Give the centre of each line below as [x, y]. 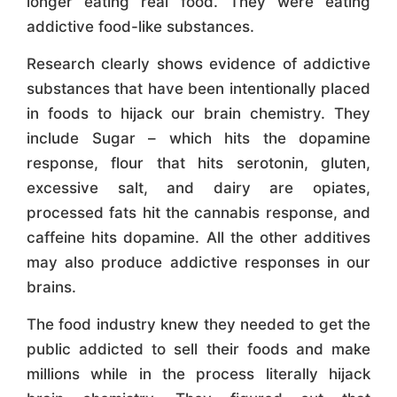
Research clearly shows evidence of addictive [198, 64]
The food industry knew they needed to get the [198, 325]
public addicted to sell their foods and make [198, 350]
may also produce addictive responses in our [198, 263]
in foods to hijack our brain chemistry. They [198, 114]
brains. [51, 288]
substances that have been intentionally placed [198, 89]
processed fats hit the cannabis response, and [198, 213]
